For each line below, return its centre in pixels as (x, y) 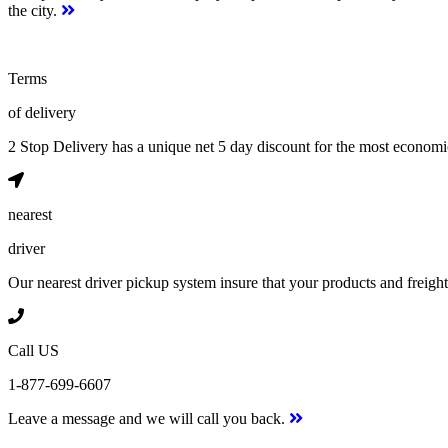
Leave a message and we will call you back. (148, 418)
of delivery (42, 112)
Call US (33, 350)
